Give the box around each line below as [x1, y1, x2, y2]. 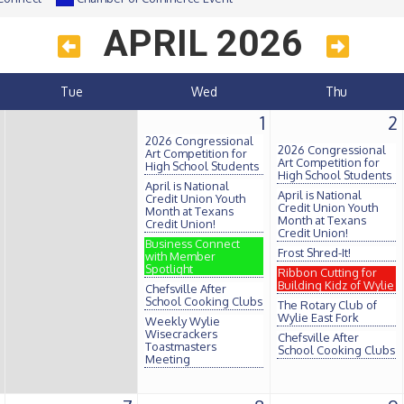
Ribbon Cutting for [278, 265, 377, 280]
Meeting [145, 352, 190, 366]
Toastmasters [145, 339, 216, 353]
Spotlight [145, 262, 193, 276]
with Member [145, 249, 216, 263]
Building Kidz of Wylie [278, 278, 394, 292]
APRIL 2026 [103, 22, 303, 65]
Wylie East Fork [278, 310, 359, 325]
